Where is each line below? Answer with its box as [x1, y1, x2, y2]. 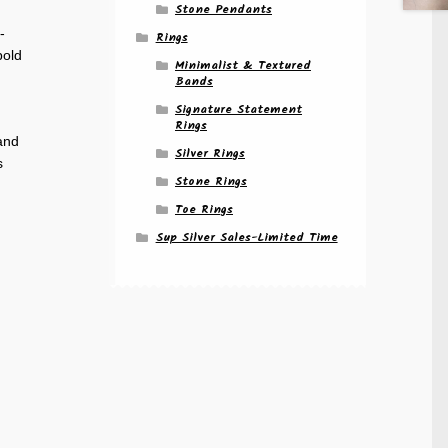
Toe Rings [174, 200, 233, 220]
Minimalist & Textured [174, 56, 311, 76]
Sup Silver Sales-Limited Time [155, 228, 338, 248]
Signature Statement [174, 100, 302, 120]
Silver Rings [174, 144, 245, 164]
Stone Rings [174, 172, 247, 192]
